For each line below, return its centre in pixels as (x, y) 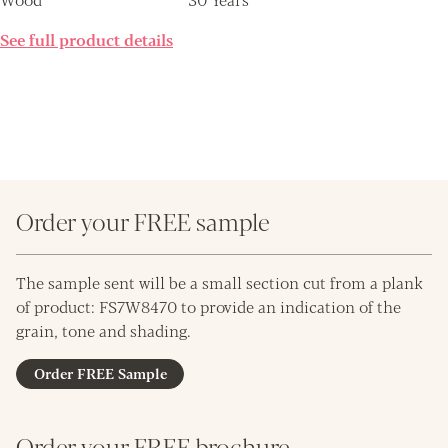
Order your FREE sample (143, 220)
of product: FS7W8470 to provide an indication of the (208, 306)
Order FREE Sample (100, 372)
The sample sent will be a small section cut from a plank (219, 282)
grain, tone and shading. (103, 330)
